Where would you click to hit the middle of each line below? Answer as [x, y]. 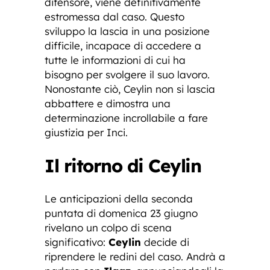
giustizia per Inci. [86, 132]
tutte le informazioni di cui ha [115, 60]
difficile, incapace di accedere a [123, 45]
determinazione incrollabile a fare [126, 118]
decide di [165, 242]
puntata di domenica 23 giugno [121, 213]
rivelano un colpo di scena [108, 227]
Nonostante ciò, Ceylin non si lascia [130, 89]
